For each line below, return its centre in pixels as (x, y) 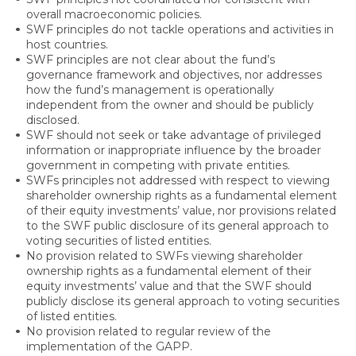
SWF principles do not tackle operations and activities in (180, 30)
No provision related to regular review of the (148, 332)
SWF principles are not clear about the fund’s (150, 60)
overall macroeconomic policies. (114, 15)
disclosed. (52, 120)
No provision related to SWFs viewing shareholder (164, 256)
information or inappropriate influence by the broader (173, 151)
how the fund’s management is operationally (150, 90)
